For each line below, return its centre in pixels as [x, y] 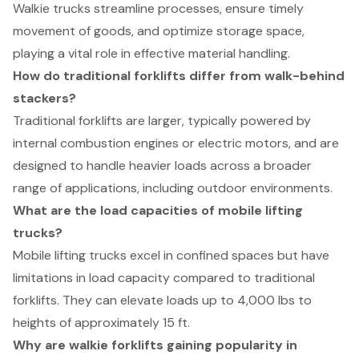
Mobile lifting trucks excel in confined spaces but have [171, 256]
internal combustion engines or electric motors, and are [176, 143]
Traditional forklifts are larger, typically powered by [162, 121]
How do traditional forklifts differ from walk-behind [179, 76]
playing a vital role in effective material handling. [151, 54]
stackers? [44, 99]
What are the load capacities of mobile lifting [158, 211]
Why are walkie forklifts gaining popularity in [155, 345]
